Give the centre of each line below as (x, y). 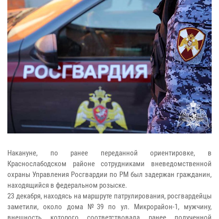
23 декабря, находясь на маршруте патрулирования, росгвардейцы (109, 196)
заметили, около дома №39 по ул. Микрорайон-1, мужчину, (109, 207)
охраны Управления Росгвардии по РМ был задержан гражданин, (109, 174)
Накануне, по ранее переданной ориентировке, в (109, 153)
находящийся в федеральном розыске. (67, 185)
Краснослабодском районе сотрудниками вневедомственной (109, 164)
